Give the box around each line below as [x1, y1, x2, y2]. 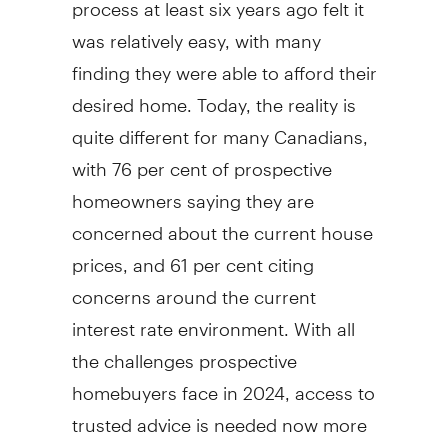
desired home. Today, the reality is [71, 76, 356, 116]
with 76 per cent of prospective [71, 140, 332, 180]
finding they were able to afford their [71, 44, 377, 84]
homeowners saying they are [71, 172, 314, 212]
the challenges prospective [71, 332, 297, 372]
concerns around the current [71, 268, 316, 308]
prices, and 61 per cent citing [71, 236, 314, 276]
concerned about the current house [71, 204, 373, 244]
